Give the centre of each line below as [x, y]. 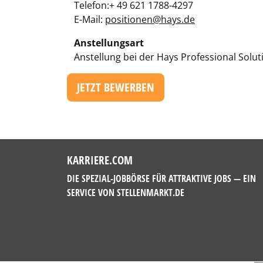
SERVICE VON [92, 193]
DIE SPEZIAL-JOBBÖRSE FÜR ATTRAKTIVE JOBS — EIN [161, 178]
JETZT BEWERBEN [116, 87]
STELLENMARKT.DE [151, 193]
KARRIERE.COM [100, 160]
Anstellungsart [109, 43]
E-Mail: [90, 19]
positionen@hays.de [150, 19]
